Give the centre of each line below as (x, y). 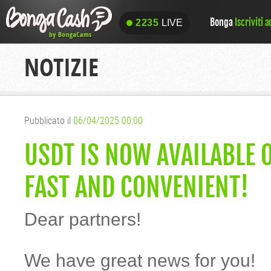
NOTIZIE (61, 67)
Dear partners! (83, 219)
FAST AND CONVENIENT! (136, 187)
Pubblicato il (49, 120)
